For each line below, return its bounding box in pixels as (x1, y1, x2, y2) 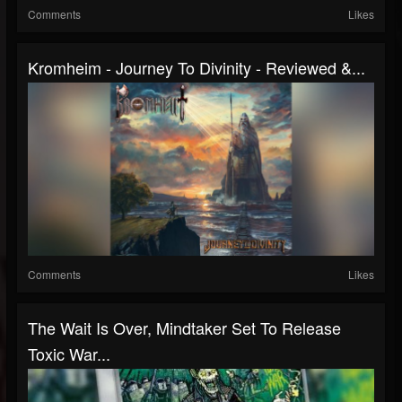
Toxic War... (28, 341, 110, 365)
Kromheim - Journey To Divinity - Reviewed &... (28, 55, 365, 79)
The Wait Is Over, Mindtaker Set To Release (28, 315, 341, 339)
